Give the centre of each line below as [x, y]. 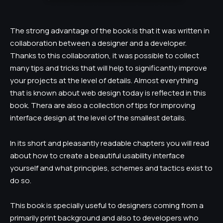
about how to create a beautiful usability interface [97, 155]
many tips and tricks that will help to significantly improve [109, 68]
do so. [21, 180]
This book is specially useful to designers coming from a [107, 205]
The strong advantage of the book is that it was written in [110, 31]
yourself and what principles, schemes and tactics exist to [111, 168]
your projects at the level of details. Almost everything [104, 80]
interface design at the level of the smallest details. [98, 118]
